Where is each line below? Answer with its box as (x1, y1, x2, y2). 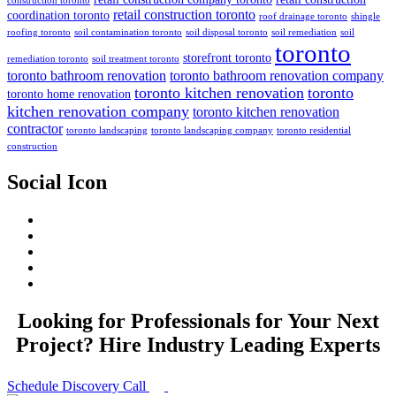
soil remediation (271, 27, 337, 38)
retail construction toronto (113, 7, 255, 23)
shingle (351, 11, 380, 22)
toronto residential (277, 126, 351, 136)
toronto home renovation (7, 88, 131, 102)
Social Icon (7, 171, 107, 194)
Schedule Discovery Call (7, 377, 149, 393)
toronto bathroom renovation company (170, 68, 384, 84)
